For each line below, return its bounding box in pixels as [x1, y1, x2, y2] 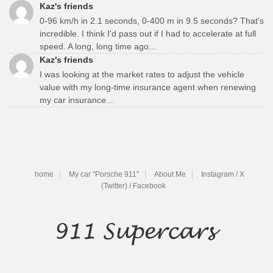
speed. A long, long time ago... [40, 41, 156, 51]
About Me [154, 169, 186, 179]
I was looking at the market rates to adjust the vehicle [40, 69, 244, 79]
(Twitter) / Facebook [101, 181, 166, 190]
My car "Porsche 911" [69, 169, 139, 179]
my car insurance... [40, 94, 113, 105]
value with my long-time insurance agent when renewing [40, 82, 256, 92]
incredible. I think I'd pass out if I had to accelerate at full [40, 28, 256, 38]
